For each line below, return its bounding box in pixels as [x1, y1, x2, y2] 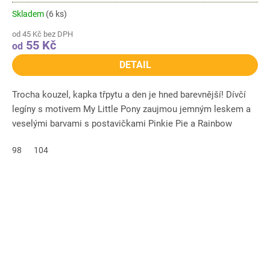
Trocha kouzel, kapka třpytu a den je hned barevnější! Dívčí [12, 89, 246, 101]
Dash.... [12, 133, 42, 144]
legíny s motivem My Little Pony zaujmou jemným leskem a [12, 104, 251, 115]
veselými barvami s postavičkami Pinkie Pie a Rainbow [12, 118, 232, 130]
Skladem [12, 9, 46, 19]
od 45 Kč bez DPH [12, 30, 73, 39]
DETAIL [119, 59, 151, 71]
